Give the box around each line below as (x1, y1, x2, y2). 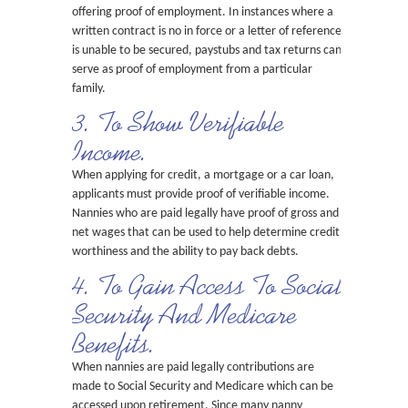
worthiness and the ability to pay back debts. (72, 245, 299, 259)
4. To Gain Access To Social (72, 270, 342, 300)
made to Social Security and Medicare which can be (72, 380, 333, 393)
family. (72, 82, 106, 96)
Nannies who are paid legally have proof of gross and (72, 207, 339, 220)
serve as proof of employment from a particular (72, 63, 312, 76)
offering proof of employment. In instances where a (72, 5, 333, 19)
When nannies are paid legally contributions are (72, 361, 314, 374)
